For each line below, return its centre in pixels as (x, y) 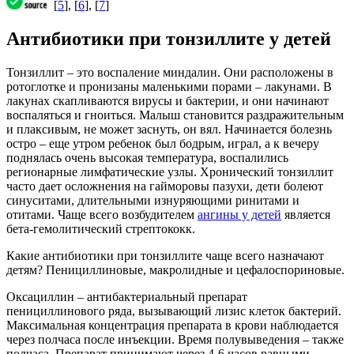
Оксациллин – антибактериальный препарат (127, 297)
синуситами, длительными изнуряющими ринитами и (153, 201)
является (306, 215)
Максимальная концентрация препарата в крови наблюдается (172, 326)
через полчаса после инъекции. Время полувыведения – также (175, 340)
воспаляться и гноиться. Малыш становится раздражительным (175, 115)
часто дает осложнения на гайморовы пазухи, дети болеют (165, 186)
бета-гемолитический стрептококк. (101, 229)
